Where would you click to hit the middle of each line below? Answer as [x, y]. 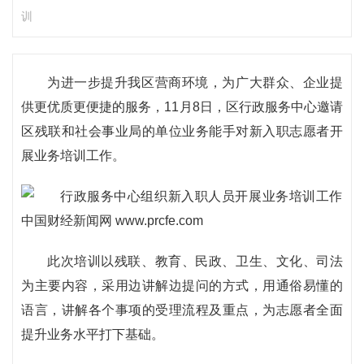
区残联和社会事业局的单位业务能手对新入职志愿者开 [182, 131]
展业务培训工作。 [73, 156]
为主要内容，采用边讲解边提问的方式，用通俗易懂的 [182, 286]
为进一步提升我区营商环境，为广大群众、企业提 [195, 82]
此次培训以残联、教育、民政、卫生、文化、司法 [195, 261]
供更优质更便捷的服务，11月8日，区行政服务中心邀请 [182, 107]
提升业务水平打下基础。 [93, 334]
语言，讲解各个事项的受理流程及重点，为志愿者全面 [182, 310]
